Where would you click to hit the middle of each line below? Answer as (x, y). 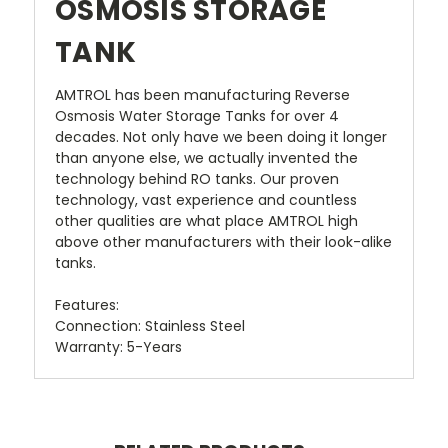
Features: (87, 305)
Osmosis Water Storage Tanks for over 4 (197, 116)
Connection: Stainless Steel (150, 326)
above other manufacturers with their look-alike (223, 242)
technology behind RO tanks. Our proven (197, 179)
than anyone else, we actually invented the (206, 158)
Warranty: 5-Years (118, 347)
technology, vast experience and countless (206, 200)
